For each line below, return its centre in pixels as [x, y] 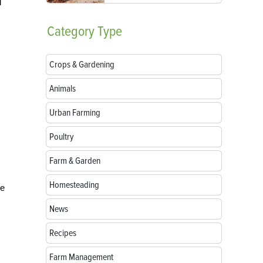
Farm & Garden [75, 161]
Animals [63, 89]
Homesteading [74, 185]
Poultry [62, 137]
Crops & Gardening [82, 65]
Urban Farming [75, 113]
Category [71, 31]
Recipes [63, 233]
